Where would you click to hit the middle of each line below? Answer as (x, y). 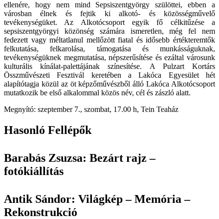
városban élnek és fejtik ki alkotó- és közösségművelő (109, 14)
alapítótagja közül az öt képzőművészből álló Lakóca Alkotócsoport (109, 84)
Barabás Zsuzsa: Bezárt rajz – (80, 158)
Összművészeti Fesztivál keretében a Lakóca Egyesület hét (109, 75)
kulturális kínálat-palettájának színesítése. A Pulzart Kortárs (109, 66)
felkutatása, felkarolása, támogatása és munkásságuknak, (109, 49)
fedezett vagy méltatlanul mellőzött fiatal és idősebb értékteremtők (109, 40)
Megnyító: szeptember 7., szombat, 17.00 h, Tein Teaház (91, 109)
